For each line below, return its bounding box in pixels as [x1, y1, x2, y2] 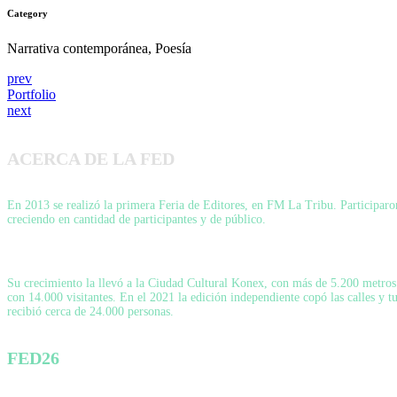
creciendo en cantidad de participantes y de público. [7, 213, 266, 227]
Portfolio [7, 87, 56, 103]
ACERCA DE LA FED [7, 148, 175, 168]
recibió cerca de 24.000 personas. [7, 305, 174, 319]
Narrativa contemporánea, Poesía [7, 41, 191, 57]
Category [7, 8, 48, 19]
